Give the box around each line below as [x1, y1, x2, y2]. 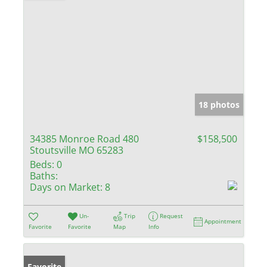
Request [160, 211, 184, 220]
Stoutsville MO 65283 [30, 143, 123, 157]
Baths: [30, 169, 58, 182]
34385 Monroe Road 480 [30, 132, 139, 145]
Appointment [204, 216, 242, 225]
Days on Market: [30, 180, 103, 194]
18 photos [198, 98, 240, 110]
